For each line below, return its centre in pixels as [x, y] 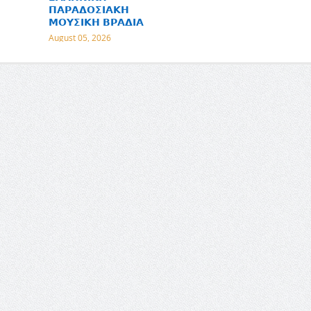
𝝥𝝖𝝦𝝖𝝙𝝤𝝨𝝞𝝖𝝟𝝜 [89, 9]
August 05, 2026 [79, 37]
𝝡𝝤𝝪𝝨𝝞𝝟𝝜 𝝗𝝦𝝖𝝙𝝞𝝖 [96, 22]
